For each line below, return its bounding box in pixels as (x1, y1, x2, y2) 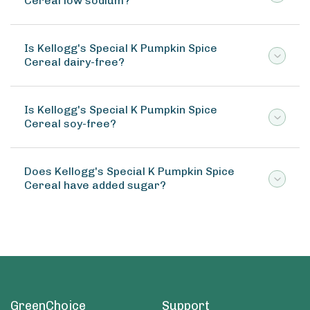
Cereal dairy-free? (24, 55, 125, 69)
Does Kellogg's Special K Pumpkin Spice (24, 165, 235, 178)
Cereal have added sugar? (24, 179, 166, 192)
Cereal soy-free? (24, 117, 116, 130)
